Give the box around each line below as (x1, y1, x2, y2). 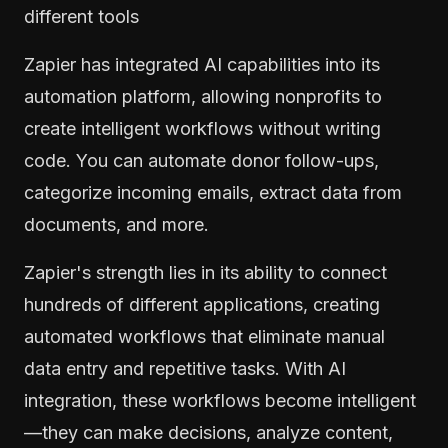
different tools (24, 5, 139, 27)
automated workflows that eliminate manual (24, 325, 385, 347)
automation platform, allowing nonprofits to (24, 85, 382, 107)
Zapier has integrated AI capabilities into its (24, 53, 380, 75)
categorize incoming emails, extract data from (24, 181, 402, 203)
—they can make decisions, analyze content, (24, 421, 393, 443)
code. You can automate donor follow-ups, (24, 149, 379, 171)
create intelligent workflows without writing (24, 117, 381, 139)
